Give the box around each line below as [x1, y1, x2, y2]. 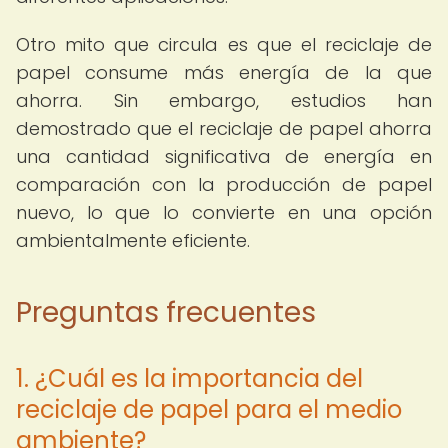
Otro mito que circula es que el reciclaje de [16, 32, 432, 57]
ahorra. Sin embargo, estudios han [16, 88, 432, 113]
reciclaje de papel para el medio [16, 393, 402, 426]
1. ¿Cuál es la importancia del [16, 362, 363, 395]
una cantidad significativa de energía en [16, 144, 432, 169]
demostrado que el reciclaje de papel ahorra [16, 116, 432, 141]
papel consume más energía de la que [16, 60, 432, 85]
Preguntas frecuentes [16, 293, 316, 332]
